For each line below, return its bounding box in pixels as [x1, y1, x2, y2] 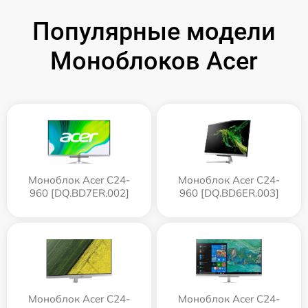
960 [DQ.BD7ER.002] [29, 186, 129, 199]
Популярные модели [32, 16, 276, 46]
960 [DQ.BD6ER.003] [179, 186, 279, 199]
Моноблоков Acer [50, 46, 258, 76]
